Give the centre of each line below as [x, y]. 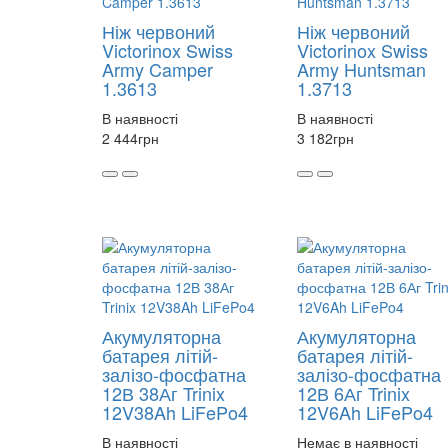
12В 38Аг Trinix [163, 393]
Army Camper [157, 69]
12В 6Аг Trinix [353, 393]
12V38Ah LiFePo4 [175, 412]
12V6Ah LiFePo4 [365, 412]
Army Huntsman [361, 69]
